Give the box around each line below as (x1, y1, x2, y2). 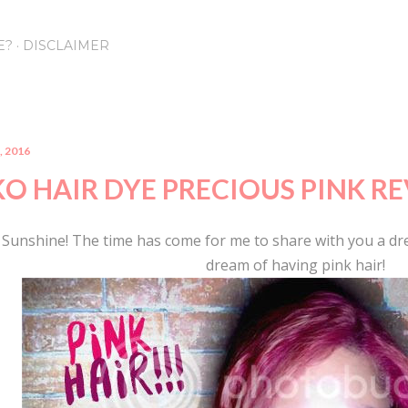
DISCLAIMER (23, 37, 109, 54)
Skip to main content (129, 11, 279, 35)
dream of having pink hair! (205, 255, 385, 275)
